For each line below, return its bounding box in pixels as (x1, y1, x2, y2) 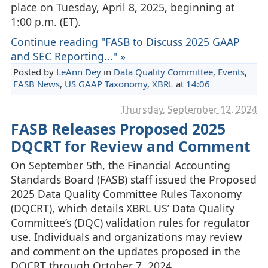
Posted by (13, 66, 56, 78)
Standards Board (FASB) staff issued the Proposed (10, 172, 257, 187)
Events (217, 66, 245, 78)
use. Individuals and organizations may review (10, 229, 242, 244)
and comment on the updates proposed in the (10, 243, 240, 258)
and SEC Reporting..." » (10, 49, 126, 64)
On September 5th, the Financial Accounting (10, 157, 230, 172)
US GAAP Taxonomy (64, 78, 147, 90)
